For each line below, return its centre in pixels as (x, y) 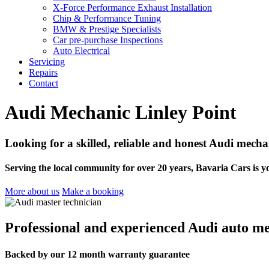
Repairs (43, 72)
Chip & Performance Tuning (107, 18)
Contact (44, 83)
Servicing (47, 62)
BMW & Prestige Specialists (107, 29)
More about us (32, 192)
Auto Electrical (81, 51)
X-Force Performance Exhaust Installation (132, 8)
